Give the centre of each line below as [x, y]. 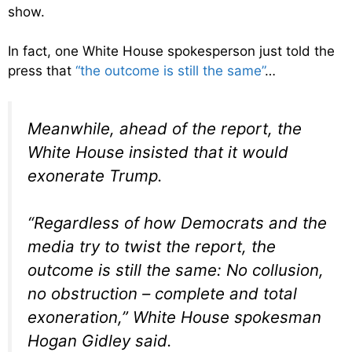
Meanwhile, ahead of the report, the [165, 128]
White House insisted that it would [158, 152]
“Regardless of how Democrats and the [177, 223]
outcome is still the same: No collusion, [176, 270]
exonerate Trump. [95, 175]
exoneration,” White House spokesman [174, 317]
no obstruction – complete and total [162, 294]
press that [42, 71]
